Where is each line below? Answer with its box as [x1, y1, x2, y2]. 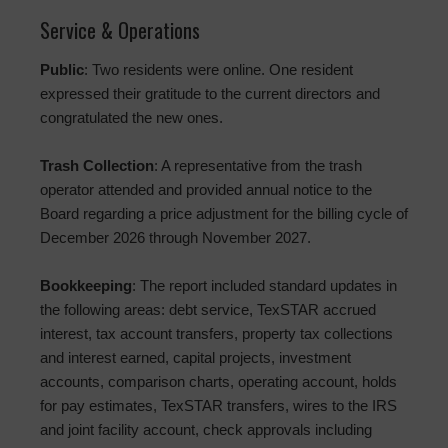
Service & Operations [40, 15, 200, 46]
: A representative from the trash [154, 157, 362, 175]
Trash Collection [40, 157, 154, 175]
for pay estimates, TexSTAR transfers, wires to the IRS [40, 397, 397, 415]
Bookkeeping [40, 277, 132, 295]
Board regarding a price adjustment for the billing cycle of [40, 205, 408, 223]
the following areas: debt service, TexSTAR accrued [40, 301, 376, 319]
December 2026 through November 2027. [40, 229, 311, 247]
